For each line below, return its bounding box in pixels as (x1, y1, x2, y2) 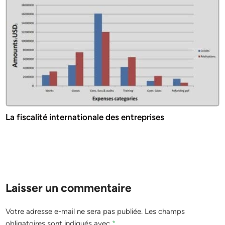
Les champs (145, 207, 185, 216)
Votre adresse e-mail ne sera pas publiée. (6, 207, 143, 216)
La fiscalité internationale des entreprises (6, 112, 165, 123)
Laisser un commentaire (6, 181, 132, 195)
